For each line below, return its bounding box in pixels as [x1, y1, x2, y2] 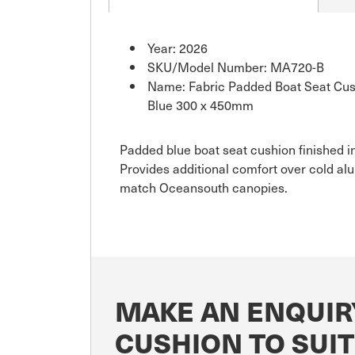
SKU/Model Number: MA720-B [147, 57, 324, 77]
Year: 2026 [147, 38, 208, 58]
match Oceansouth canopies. [120, 177, 288, 197]
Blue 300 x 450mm [147, 95, 254, 115]
